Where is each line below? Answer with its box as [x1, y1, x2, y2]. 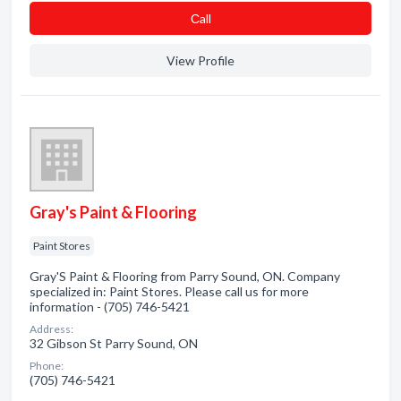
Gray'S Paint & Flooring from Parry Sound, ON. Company [30, 269, 340, 284]
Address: [30, 322, 73, 336]
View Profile [166, 53, 235, 68]
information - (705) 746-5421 [30, 299, 190, 314]
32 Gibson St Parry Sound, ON [30, 336, 198, 351]
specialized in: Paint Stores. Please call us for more [30, 284, 309, 299]
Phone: [30, 359, 64, 372]
